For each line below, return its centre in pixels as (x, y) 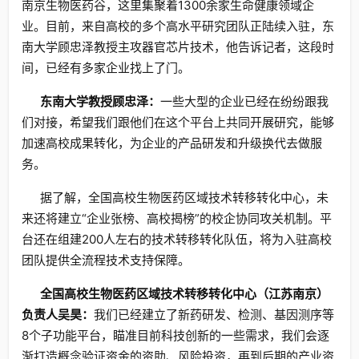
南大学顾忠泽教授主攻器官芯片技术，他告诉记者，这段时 (178, 47)
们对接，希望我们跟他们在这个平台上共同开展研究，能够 (178, 122)
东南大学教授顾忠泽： (100, 101)
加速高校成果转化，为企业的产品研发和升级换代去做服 (172, 143)
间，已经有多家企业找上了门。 (106, 68)
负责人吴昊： (58, 315)
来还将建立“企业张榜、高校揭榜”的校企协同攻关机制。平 (177, 218)
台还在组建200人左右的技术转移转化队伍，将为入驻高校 (177, 239)
